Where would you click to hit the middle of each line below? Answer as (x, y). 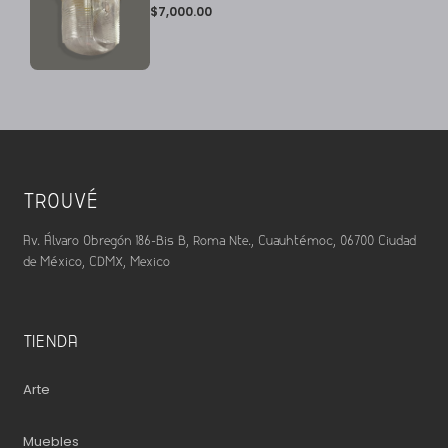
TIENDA (50, 342)
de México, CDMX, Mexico (96, 262)
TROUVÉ (60, 202)
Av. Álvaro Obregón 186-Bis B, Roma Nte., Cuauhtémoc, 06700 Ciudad (219, 241)
